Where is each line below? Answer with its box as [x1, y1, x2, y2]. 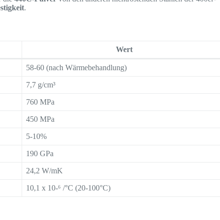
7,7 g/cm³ [26, 80, 56, 89]
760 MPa [26, 97, 55, 106]
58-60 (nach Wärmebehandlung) [26, 63, 127, 72]
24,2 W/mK [26, 166, 63, 175]
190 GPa [26, 149, 54, 158]
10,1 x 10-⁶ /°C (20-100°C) [26, 183, 111, 192]
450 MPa [26, 114, 55, 123]
